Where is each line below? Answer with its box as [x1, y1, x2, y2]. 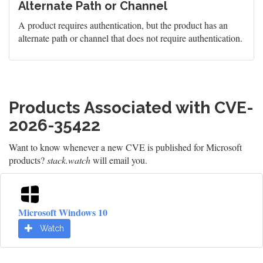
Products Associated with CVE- [9, 98, 254, 117]
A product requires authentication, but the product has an [18, 19, 228, 31]
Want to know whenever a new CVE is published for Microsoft [9, 141, 242, 153]
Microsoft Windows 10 [18, 205, 107, 219]
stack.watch [47, 154, 90, 166]
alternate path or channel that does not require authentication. [18, 32, 242, 44]
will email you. [90, 154, 147, 166]
